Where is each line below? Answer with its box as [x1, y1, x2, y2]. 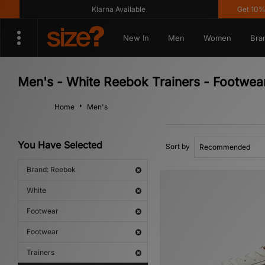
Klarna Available [72, 5, 126, 14]
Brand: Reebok [27, 165, 76, 174]
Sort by [166, 142, 190, 151]
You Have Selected [18, 139, 102, 151]
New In [122, 33, 149, 43]
